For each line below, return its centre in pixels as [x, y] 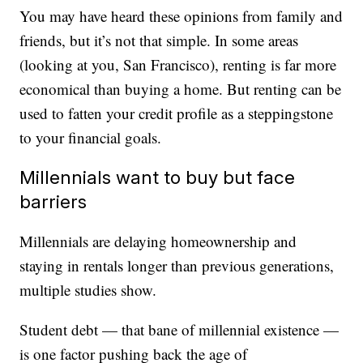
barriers [53, 202]
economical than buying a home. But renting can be [181, 89]
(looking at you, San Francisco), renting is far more [178, 65]
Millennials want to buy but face [158, 177]
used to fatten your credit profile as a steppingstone [177, 113]
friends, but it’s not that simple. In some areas [159, 41]
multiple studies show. [88, 290]
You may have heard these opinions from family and [181, 16]
